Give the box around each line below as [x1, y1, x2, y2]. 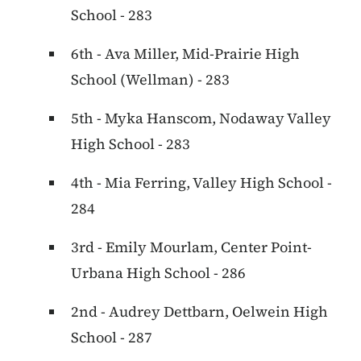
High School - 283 [71, 134, 190, 155]
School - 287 [71, 327, 152, 348]
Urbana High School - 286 [71, 263, 246, 284]
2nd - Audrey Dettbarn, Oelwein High [71, 301, 328, 322]
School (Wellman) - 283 [71, 69, 230, 90]
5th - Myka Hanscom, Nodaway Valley [71, 108, 331, 129]
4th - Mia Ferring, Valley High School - [71, 172, 332, 193]
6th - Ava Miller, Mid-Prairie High [71, 44, 300, 64]
